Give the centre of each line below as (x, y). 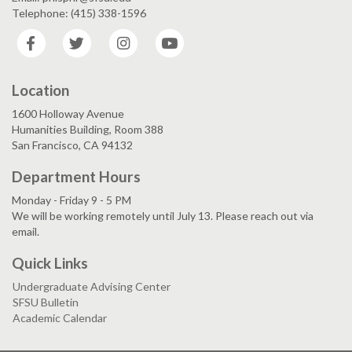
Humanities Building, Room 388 (88, 129)
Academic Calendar (60, 317)
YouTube (209, 36)
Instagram (165, 36)
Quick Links (50, 262)
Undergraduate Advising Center (92, 286)
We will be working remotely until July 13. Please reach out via (163, 215)
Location (40, 90)
